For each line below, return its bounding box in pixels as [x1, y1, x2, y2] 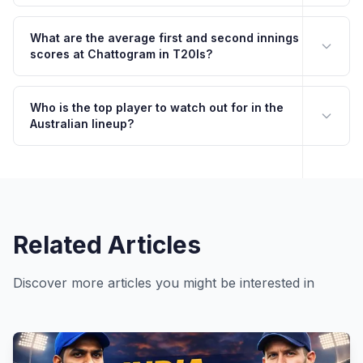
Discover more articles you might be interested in [13, 275, 314, 291]
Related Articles [13, 230, 201, 259]
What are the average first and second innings [30, 31, 299, 45]
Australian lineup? [30, 117, 134, 130]
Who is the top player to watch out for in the [30, 100, 284, 114]
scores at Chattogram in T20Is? [30, 47, 212, 61]
